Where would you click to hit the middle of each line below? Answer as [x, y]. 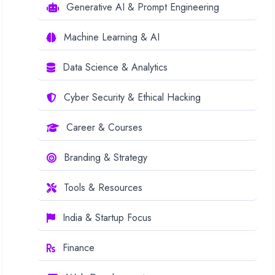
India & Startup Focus [107, 218]
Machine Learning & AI [112, 37]
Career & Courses [104, 128]
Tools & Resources [103, 188]
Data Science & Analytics [115, 68]
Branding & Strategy [106, 158]
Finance [79, 248]
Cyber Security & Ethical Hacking [132, 98]
